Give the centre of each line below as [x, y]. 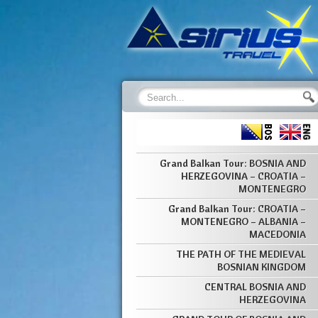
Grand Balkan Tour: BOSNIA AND [233, 163]
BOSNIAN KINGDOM [262, 267]
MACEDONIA [278, 234]
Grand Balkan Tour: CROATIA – [237, 209]
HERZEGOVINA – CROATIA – [243, 176]
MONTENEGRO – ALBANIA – [243, 221]
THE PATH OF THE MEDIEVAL [241, 254]
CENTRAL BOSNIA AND [255, 287]
